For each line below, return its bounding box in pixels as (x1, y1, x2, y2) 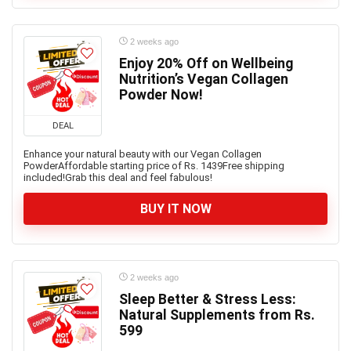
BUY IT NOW (139, 201, 212, 216)
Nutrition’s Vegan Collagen (119, 71, 288, 87)
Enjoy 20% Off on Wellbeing (119, 56, 293, 71)
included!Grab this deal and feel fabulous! (24, 172, 212, 183)
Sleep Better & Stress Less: (119, 291, 296, 307)
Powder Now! (119, 87, 203, 103)
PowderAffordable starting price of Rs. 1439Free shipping (24, 160, 284, 172)
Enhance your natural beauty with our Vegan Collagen (24, 148, 262, 160)
